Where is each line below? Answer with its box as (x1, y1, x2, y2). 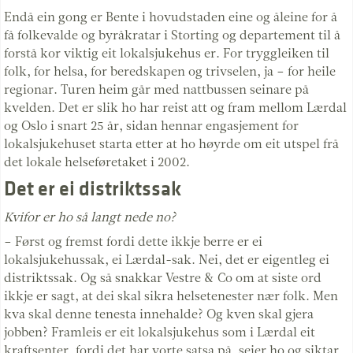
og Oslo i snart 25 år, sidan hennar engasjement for (4, 117, 299, 133)
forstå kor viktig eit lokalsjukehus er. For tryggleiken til (4, 45, 329, 61)
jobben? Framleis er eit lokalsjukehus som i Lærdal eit (4, 324, 315, 340)
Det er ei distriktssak (4, 176, 181, 200)
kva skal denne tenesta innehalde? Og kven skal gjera (4, 306, 314, 321)
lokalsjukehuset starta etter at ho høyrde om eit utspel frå (4, 136, 339, 151)
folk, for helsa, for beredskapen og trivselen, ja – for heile (4, 63, 336, 79)
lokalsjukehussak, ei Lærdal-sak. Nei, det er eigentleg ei (4, 251, 329, 267)
